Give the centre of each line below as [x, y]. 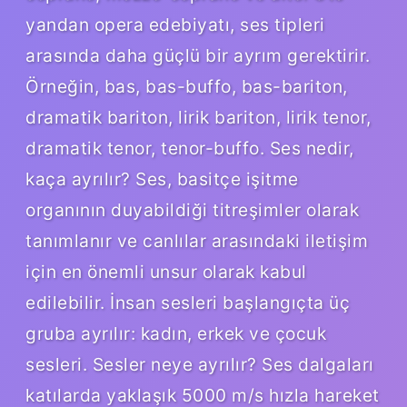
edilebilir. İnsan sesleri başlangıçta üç [188, 302]
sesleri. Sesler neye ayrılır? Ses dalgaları [200, 364]
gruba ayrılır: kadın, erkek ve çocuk [176, 333]
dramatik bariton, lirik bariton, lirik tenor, [199, 117]
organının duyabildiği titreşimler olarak [192, 209]
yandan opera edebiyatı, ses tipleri [175, 24]
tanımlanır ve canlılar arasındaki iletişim [197, 240]
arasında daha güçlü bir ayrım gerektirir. [198, 55]
